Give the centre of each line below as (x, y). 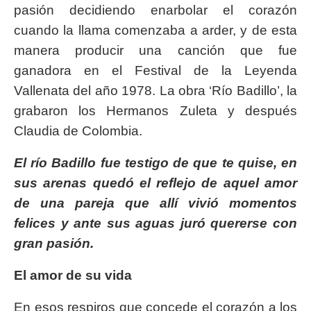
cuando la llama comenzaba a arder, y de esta (155, 31)
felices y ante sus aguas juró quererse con (155, 224)
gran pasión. (54, 244)
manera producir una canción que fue (155, 51)
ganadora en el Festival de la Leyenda (155, 71)
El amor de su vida (73, 276)
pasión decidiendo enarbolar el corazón (155, 10)
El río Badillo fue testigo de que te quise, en (155, 163)
